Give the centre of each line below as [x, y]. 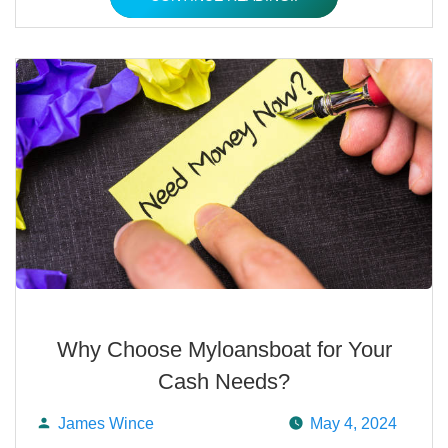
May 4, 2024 [353, 423]
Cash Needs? [224, 381]
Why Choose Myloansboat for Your [224, 349]
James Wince [106, 423]
